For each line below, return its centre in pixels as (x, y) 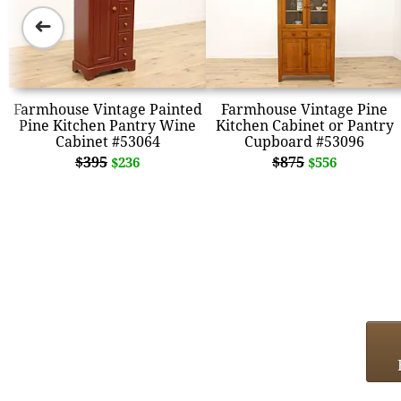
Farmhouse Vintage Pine (304, 109)
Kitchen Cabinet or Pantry (304, 125)
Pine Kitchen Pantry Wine (107, 125)
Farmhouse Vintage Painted (107, 109)
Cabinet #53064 (107, 141)
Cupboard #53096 (304, 141)
